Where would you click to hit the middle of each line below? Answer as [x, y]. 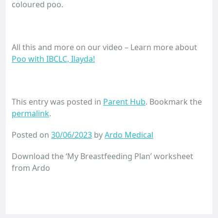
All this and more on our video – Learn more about [104, 47]
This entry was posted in [57, 102]
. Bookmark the [174, 102]
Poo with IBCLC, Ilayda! [53, 59]
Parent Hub [124, 102]
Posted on [30, 135]
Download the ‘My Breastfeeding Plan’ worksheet [102, 156]
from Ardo [31, 168]
